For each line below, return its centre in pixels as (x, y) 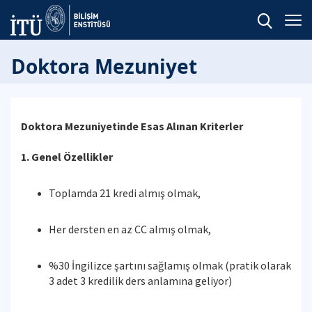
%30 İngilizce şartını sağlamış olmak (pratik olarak (170, 265)
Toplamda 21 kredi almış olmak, (125, 193)
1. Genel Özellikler (67, 157)
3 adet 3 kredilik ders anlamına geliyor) (140, 281)
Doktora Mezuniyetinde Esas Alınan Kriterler (132, 126)
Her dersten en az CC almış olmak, (130, 229)
